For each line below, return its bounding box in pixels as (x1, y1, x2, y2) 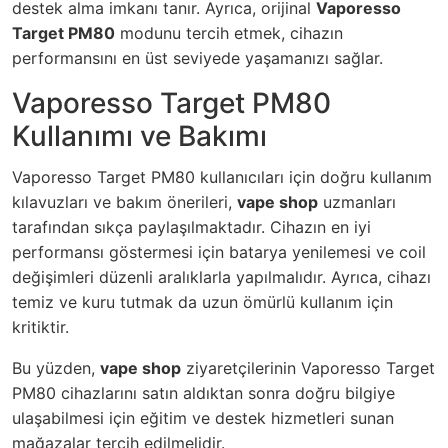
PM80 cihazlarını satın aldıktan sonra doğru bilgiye (12, 383, 395, 404)
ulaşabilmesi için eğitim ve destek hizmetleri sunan (12, 408, 394, 429)
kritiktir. (12, 317, 69, 338)
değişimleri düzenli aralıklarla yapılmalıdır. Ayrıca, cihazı (12, 267, 431, 288)
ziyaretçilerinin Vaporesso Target (181, 358, 435, 379)
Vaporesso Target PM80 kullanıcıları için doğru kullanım (12, 167, 432, 188)
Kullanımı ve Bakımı (12, 119, 267, 154)
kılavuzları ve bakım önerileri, (12, 192, 237, 213)
